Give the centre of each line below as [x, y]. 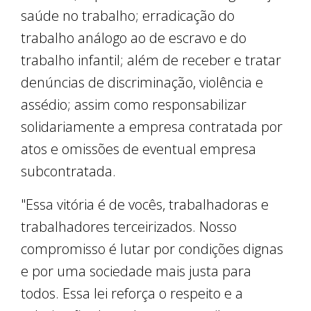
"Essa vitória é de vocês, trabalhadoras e [145, 205]
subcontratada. [68, 171]
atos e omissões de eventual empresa [138, 149]
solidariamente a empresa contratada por [152, 127]
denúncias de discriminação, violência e [142, 83]
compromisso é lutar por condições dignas [152, 249]
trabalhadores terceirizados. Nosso [129, 227]
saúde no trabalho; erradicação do [128, 16]
